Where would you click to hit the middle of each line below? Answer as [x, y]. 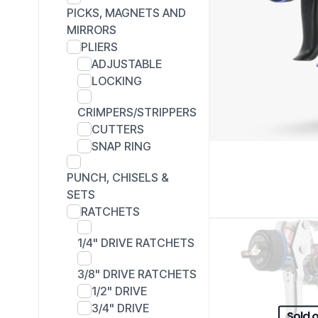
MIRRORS [92, 29]
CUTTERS [118, 129]
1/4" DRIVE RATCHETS [136, 242]
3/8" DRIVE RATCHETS [137, 274]
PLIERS [99, 46]
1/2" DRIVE [119, 291]
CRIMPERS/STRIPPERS [137, 112]
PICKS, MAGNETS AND [126, 12]
